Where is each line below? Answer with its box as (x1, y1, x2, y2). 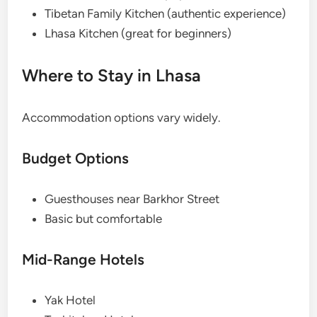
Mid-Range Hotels (22, 250, 145, 269)
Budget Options (22, 149, 129, 168)
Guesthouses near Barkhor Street (45, 192, 220, 207)
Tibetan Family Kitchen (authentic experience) (45, 6, 287, 21)
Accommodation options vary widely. (22, 110, 221, 125)
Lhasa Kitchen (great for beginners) (45, 26, 232, 41)
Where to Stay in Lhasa (22, 65, 202, 86)
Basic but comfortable (45, 212, 163, 226)
